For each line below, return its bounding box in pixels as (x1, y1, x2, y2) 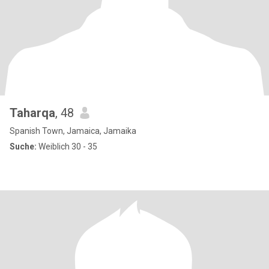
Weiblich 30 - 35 (37, 142, 97, 151)
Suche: (10, 142, 37, 151)
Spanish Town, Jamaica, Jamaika (10, 126, 136, 136)
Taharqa (10, 106, 55, 120)
